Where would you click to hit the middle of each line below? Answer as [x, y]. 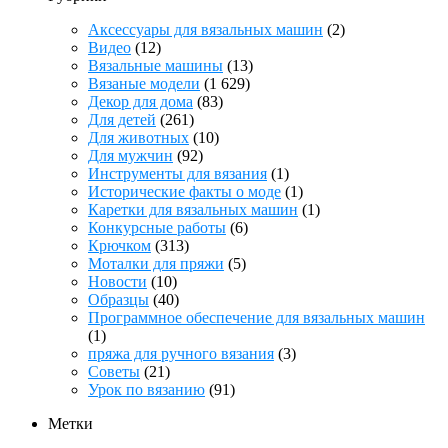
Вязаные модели [144, 83]
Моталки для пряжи [156, 263]
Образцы [118, 299]
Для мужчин [130, 155]
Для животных [138, 137]
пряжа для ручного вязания [181, 353]
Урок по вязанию [146, 389]
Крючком [119, 245]
